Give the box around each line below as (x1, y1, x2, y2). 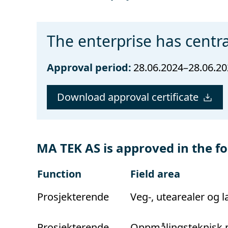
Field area (130, 166, 180, 181)
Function (37, 166, 81, 181)
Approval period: (47, 60, 131, 74)
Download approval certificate (57, 90, 198, 104)
